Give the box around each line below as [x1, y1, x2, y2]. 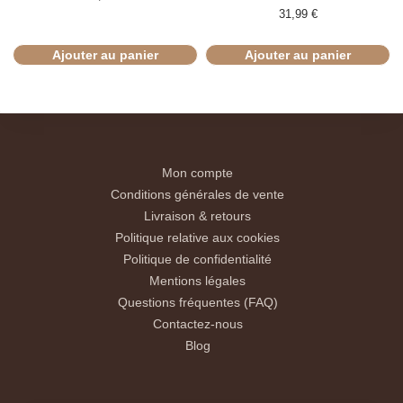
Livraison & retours [144, 209, 252, 224]
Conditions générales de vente [111, 187, 285, 202]
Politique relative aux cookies [115, 230, 281, 246]
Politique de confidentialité [123, 252, 273, 267]
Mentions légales [149, 273, 246, 289]
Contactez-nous [152, 317, 243, 332]
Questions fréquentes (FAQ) [117, 295, 278, 310]
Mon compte [162, 166, 234, 181]
